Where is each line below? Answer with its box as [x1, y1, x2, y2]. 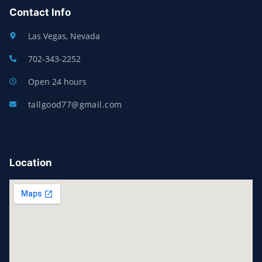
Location [9, 156, 52, 168]
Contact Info [9, 6, 71, 18]
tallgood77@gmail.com [28, 98, 122, 110]
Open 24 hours [28, 75, 87, 87]
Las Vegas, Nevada [28, 30, 100, 42]
